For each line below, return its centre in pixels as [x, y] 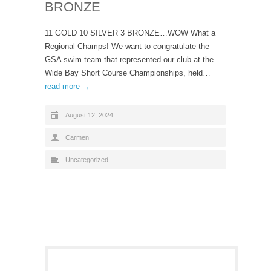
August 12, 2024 [89, 115]
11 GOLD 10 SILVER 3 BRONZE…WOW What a [130, 33]
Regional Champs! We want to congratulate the [127, 46]
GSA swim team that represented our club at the [129, 60]
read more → [67, 86]
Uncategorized [87, 160]
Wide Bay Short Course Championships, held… [128, 73]
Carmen [77, 137]
